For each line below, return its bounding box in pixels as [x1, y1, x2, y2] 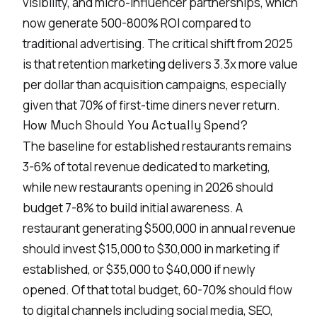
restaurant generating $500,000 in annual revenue [23, 219, 296, 236]
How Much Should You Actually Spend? [23, 117, 248, 133]
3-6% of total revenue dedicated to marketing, [23, 158, 270, 175]
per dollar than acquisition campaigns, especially [23, 76, 287, 93]
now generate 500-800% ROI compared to [23, 14, 251, 31]
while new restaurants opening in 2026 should [23, 178, 273, 195]
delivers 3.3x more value [166, 55, 298, 72]
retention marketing [58, 55, 166, 72]
